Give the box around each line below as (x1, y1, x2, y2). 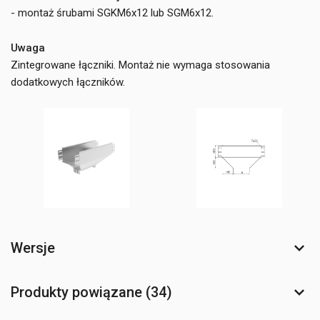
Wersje (11, 239, 55, 257)
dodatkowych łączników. (11, 76, 125, 89)
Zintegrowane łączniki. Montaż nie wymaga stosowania (11, 59, 270, 71)
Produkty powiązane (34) (11, 284, 172, 301)
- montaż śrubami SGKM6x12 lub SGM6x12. (11, 6, 214, 19)
